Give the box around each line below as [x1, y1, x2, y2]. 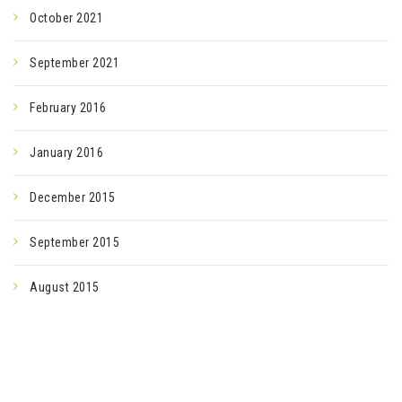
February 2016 [30, 100, 107, 115]
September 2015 [30, 235, 119, 249]
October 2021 [30, 11, 103, 25]
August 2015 [30, 280, 100, 294]
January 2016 [30, 145, 103, 160]
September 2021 [30, 56, 119, 70]
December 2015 [30, 190, 116, 205]
